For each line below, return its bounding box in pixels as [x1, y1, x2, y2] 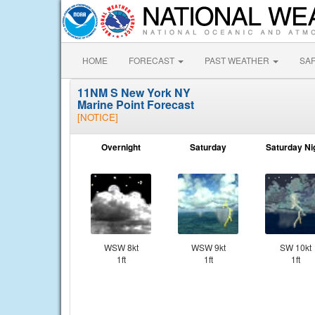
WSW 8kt [103, 241, 139, 253]
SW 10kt [279, 241, 311, 253]
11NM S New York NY [77, 84, 191, 101]
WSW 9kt [191, 241, 226, 253]
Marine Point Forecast [77, 96, 194, 112]
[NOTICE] [77, 110, 118, 124]
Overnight [101, 141, 141, 153]
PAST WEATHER [205, 54, 271, 66]
